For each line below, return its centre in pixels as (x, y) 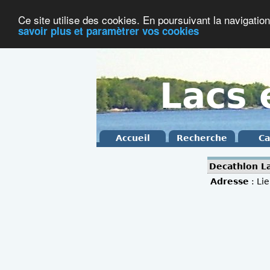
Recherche (202, 138)
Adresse (230, 181)
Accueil (133, 138)
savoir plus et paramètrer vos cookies (108, 30)
